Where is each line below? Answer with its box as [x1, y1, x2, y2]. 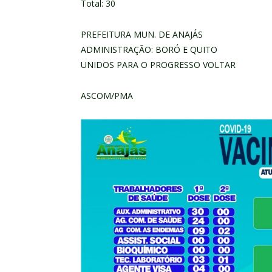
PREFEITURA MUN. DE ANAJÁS [81, 28, 203, 40]
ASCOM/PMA [81, 89, 133, 101]
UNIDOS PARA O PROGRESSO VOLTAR [81, 58, 236, 70]
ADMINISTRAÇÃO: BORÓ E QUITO [81, 43, 217, 55]
